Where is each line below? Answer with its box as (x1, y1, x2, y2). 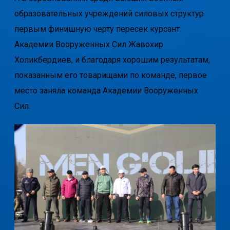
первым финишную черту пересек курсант (14, 24, 180, 34)
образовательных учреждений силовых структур (14, 9, 204, 19)
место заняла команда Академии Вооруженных (14, 86, 198, 96)
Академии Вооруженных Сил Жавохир (14, 40, 163, 50)
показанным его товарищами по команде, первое (14, 70, 207, 81)
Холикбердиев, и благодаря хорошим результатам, (14, 55, 210, 65)
